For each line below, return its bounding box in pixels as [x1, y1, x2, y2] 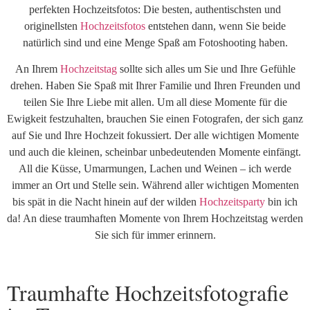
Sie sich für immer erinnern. [94, 229, 216, 241]
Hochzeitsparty [199, 196, 265, 208]
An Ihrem [15, 63, 60, 75]
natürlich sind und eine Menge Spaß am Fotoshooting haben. [22, 37, 288, 48]
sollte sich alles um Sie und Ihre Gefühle [116, 63, 295, 75]
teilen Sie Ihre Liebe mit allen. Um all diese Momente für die [23, 96, 287, 109]
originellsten [24, 20, 80, 32]
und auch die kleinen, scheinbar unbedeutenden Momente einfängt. [9, 146, 301, 158]
